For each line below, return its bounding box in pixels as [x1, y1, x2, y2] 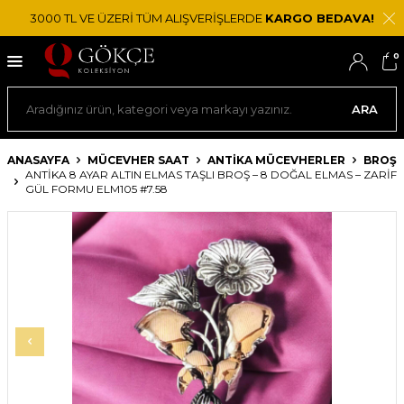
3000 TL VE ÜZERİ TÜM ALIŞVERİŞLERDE [30, 10, 265, 25]
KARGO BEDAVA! [265, 10, 374, 25]
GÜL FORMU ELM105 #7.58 [25, 182, 168, 196]
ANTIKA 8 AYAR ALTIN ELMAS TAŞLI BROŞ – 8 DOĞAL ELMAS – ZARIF [25, 168, 397, 181]
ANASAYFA [7, 153, 69, 167]
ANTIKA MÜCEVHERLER [207, 153, 345, 167]
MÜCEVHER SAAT [87, 153, 189, 167]
